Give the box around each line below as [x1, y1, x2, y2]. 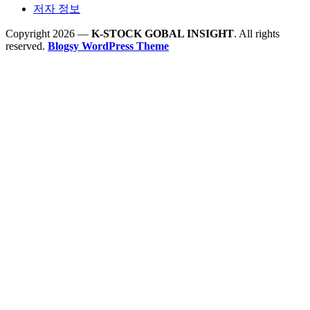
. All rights [234, 28, 280, 40]
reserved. [6, 40, 48, 53]
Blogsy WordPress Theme [48, 40, 169, 53]
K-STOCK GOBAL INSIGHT [91, 28, 234, 40]
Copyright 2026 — [6, 28, 91, 40]
